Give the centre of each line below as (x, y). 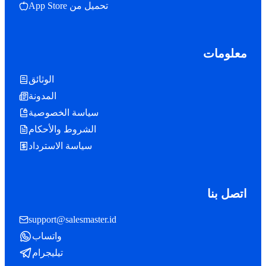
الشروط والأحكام (62, 129)
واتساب (47, 236)
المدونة (42, 96)
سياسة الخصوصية (64, 112)
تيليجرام (47, 252)
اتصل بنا (227, 193)
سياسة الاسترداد (60, 145)
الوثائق (41, 79)
